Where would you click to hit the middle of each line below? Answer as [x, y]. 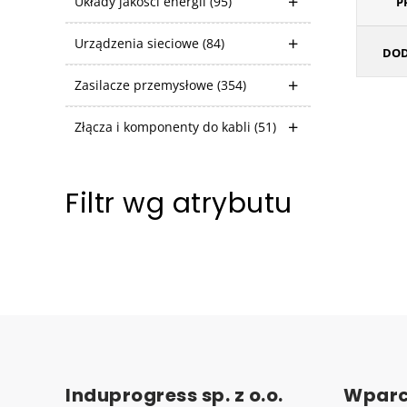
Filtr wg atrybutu [179, 203]
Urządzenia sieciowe [139, 43]
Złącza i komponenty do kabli [164, 127]
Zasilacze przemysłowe [146, 85]
